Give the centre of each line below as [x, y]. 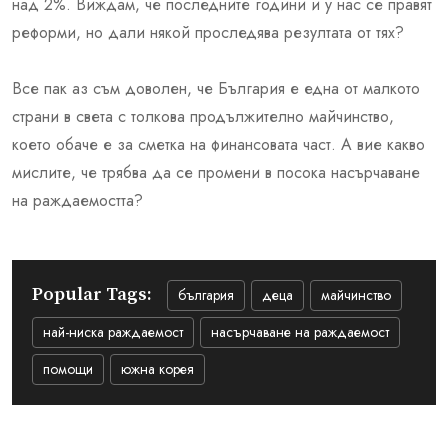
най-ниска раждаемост [113, 331]
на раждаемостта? [77, 200]
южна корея [157, 368]
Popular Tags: [92, 295]
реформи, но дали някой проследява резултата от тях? [208, 32]
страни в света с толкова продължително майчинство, [203, 116]
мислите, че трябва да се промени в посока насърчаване [216, 172]
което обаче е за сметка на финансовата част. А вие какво [218, 144]
